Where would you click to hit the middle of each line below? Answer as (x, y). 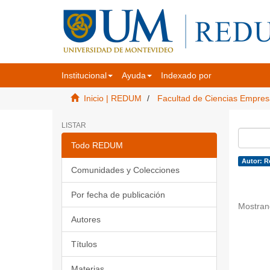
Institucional (84, 75)
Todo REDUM (97, 145)
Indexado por (186, 75)
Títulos (84, 244)
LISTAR (74, 125)
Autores (86, 219)
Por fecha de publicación (118, 195)
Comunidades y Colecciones (125, 170)
